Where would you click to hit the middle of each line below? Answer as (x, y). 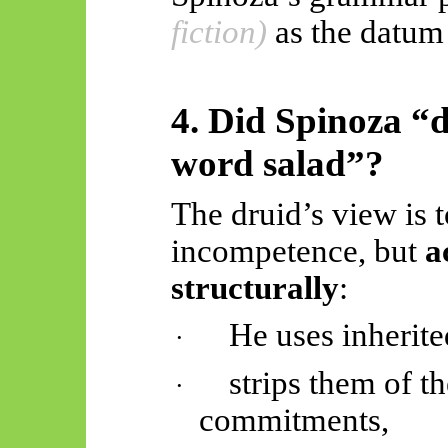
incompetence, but (297, 250)
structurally (254, 287)
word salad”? (277, 164)
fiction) (218, 32)
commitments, (294, 420)
